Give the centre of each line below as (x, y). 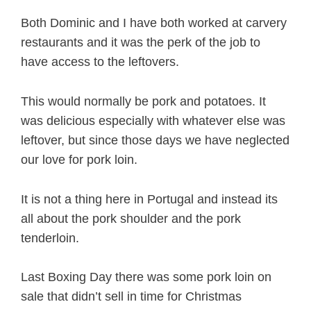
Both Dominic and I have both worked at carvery (154, 23)
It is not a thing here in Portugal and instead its (149, 199)
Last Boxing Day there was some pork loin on (146, 277)
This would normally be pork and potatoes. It (143, 101)
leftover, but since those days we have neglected (155, 140)
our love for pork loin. (79, 159)
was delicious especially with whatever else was (153, 120)
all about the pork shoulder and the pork (131, 218)
